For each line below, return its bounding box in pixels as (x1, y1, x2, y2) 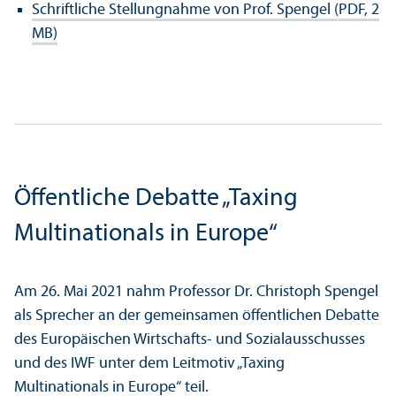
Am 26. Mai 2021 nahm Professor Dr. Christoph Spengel (14, 283, 378, 301)
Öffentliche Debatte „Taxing (14, 186, 298, 211)
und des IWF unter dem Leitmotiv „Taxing (14, 354, 285, 372)
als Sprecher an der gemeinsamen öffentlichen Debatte (14, 307, 379, 324)
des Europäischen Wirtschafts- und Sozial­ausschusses (14, 331, 365, 348)
